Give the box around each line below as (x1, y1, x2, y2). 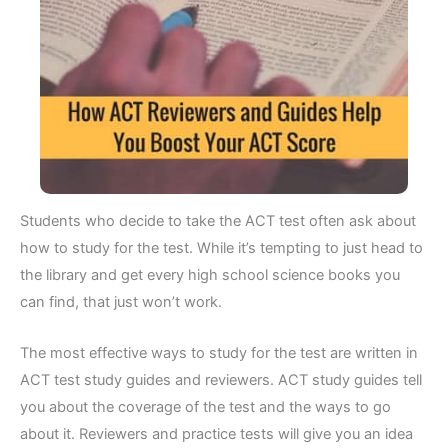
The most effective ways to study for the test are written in (20, 343, 418, 362)
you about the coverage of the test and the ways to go (20, 397, 391, 416)
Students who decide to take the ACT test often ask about (20, 212, 416, 231)
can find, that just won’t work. (20, 293, 222, 312)
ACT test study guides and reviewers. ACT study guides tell (20, 370, 422, 389)
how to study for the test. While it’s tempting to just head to (20, 239, 423, 258)
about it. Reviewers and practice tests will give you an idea (20, 424, 413, 443)
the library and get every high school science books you (20, 266, 400, 285)
